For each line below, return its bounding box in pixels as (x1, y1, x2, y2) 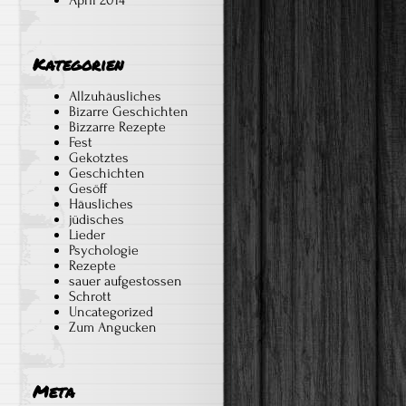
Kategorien (33, 53, 123, 76)
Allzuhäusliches (69, 88, 161, 104)
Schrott (69, 288, 111, 304)
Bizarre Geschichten (69, 103, 188, 120)
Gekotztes (69, 150, 129, 166)
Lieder (69, 227, 105, 243)
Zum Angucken (69, 319, 157, 335)
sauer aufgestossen (69, 273, 182, 289)
